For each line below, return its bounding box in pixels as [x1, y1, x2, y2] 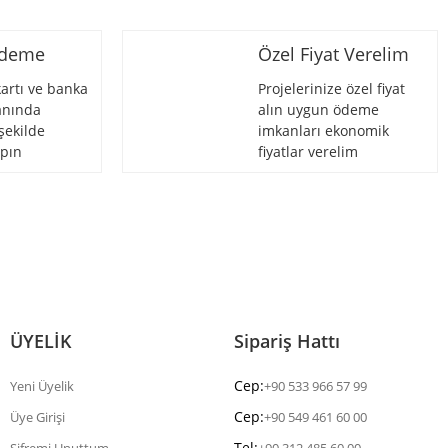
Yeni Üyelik [10, 377, 74, 396]
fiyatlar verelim [258, 142, 358, 162]
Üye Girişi [10, 408, 65, 427]
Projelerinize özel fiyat [258, 79, 405, 99]
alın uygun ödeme [258, 100, 379, 120]
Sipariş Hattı [234, 329, 340, 354]
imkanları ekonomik [258, 121, 389, 141]
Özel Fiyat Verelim [258, 42, 409, 67]
